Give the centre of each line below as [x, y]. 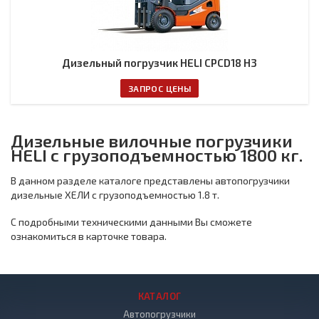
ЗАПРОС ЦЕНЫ [159, 88]
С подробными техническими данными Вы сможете [131, 222]
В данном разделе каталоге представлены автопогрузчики [150, 181]
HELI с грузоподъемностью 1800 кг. [157, 155]
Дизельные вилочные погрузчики [152, 141]
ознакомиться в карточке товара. [89, 236]
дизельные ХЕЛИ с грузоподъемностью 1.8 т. [116, 195]
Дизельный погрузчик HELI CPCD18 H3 [159, 63]
